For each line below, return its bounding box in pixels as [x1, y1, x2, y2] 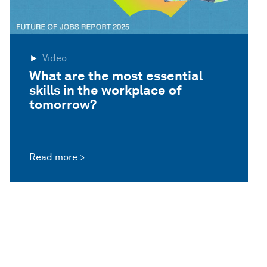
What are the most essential [29, 67, 203, 83]
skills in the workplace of [29, 82, 182, 98]
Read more [29, 151, 78, 163]
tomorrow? [29, 96, 97, 112]
